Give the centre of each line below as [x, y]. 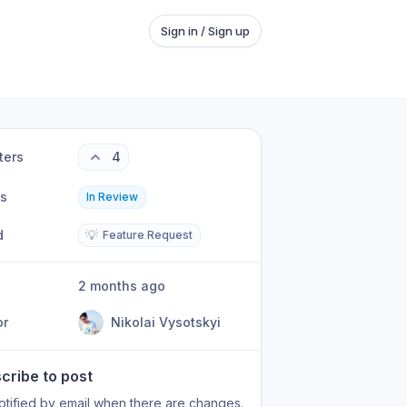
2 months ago [126, 286]
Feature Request [148, 235]
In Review [113, 197]
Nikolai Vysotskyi [166, 322]
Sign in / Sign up [205, 31]
